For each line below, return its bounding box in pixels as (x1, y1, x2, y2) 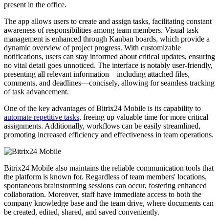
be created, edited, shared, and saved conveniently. (4, 208, 159, 217)
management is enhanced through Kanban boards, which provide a (4, 35, 210, 44)
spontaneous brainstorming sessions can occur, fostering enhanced (4, 181, 207, 190)
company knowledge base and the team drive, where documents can (4, 199, 214, 208)
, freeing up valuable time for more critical (79, 113, 208, 122)
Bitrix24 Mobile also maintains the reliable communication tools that (4, 164, 214, 173)
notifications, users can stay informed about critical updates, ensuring (4, 52, 215, 61)
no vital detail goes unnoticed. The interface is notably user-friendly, (4, 61, 213, 70)
